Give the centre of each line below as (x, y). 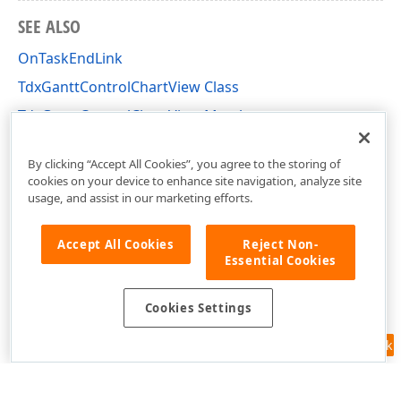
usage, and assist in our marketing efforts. (140, 197)
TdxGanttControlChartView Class (128, 86)
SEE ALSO (49, 26)
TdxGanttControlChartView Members (144, 115)
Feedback (364, 345)
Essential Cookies (281, 260)
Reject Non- (281, 244)
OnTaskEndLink (70, 58)
